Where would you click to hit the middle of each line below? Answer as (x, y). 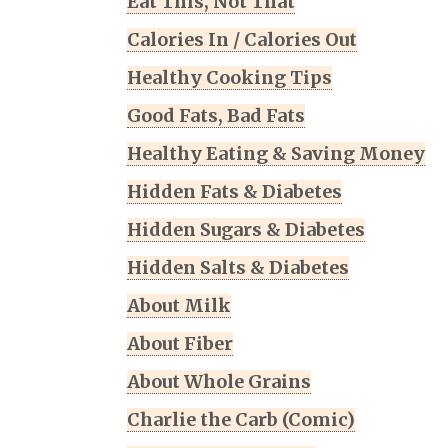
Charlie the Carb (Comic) (241, 420)
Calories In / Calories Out (242, 40)
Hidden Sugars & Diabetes (246, 230)
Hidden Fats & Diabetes (234, 192)
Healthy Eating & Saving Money (276, 154)
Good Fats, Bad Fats (216, 116)
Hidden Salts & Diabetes (238, 268)
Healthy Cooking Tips (229, 78)
